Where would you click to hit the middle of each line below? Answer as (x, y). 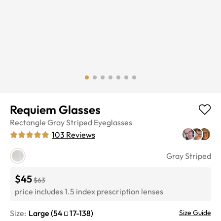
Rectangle (28, 122)
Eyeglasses (113, 122)
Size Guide (195, 212)
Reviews (81, 134)
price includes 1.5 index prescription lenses (89, 191)
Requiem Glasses (55, 109)
